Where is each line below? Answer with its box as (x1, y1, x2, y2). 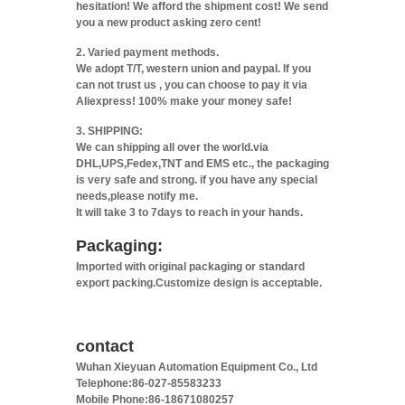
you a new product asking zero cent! (76, 15, 261, 29)
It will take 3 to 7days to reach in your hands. (76, 205, 303, 219)
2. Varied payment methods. (76, 45, 219, 59)
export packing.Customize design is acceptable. (76, 276, 322, 289)
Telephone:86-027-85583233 (76, 376, 221, 390)
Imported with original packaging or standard (76, 259, 305, 273)
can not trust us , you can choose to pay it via (76, 78, 307, 91)
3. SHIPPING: (76, 124, 143, 137)
